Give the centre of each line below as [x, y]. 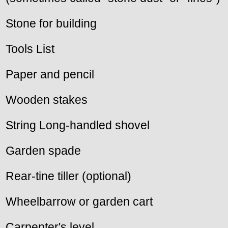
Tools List [30, 49]
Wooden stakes [47, 100]
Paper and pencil [50, 75]
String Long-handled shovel [78, 125]
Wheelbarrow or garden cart [79, 202]
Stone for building [51, 24]
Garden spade [43, 151]
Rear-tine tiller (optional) [68, 176]
